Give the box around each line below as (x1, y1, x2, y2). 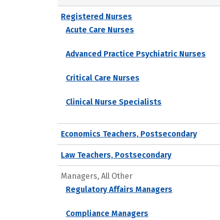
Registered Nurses (61, 11, 132, 21)
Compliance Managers (66, 208, 148, 218)
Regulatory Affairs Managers (66, 184, 172, 194)
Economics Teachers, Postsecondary (61, 129, 197, 138)
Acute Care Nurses (66, 25, 134, 34)
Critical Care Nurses (66, 73, 139, 82)
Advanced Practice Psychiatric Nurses (66, 49, 206, 58)
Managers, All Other (61, 171, 133, 181)
